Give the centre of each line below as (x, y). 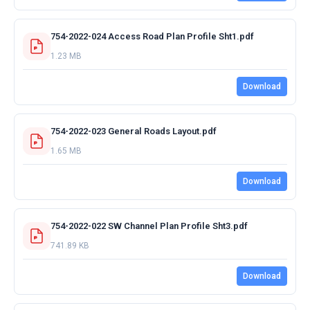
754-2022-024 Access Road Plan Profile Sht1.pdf (152, 36)
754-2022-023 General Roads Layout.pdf (134, 131)
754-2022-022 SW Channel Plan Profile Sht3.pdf (149, 226)
